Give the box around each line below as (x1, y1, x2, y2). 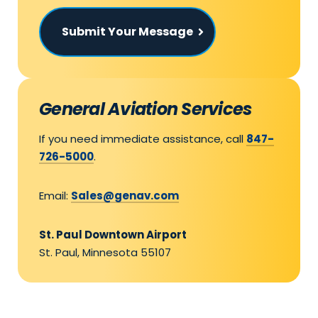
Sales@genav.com (71, 188, 179, 203)
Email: (39, 188, 71, 203)
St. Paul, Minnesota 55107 (39, 245, 171, 260)
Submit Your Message (62, 23, 193, 40)
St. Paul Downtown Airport (39, 227, 187, 242)
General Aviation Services (39, 97, 256, 121)
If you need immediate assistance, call (39, 131, 246, 146)
